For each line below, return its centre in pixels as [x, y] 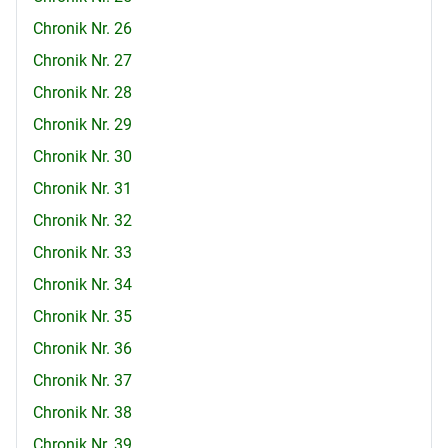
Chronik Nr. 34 [82, 285]
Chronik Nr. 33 [82, 253]
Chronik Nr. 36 [82, 349]
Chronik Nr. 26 [82, 29]
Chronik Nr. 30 [82, 157]
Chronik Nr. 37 [82, 381]
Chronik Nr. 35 [82, 317]
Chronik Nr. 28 [82, 93]
